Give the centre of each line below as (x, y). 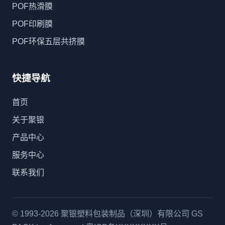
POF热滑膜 (32, 6)
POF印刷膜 (32, 24)
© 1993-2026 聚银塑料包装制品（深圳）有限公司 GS (107, 213)
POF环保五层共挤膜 (48, 41)
